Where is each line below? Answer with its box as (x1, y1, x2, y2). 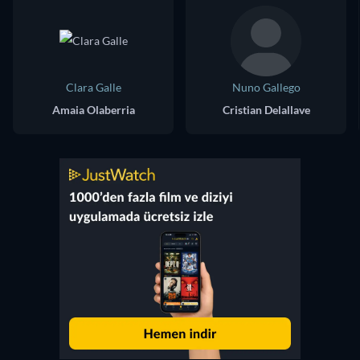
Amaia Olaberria (51, 103, 135, 117)
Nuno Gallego (231, 80, 301, 95)
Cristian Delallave (222, 103, 310, 117)
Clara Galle (65, 80, 121, 95)
